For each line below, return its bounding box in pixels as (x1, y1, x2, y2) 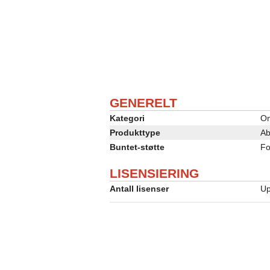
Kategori (110, 113, 145, 124)
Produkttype (110, 128, 160, 138)
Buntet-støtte (110, 142, 165, 152)
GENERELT (110, 96, 177, 110)
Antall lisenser (110, 184, 169, 194)
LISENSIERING (110, 166, 199, 181)
